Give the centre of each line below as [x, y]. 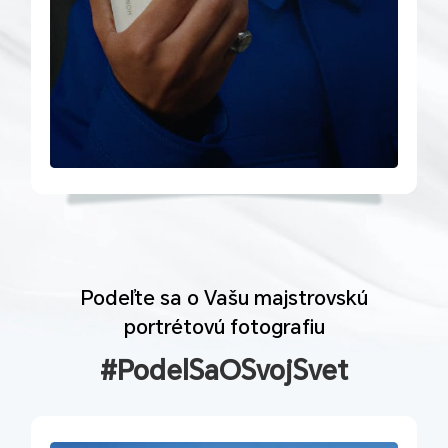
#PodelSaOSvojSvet [224, 371]
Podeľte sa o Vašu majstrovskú [224, 297]
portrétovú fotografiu [224, 326]
